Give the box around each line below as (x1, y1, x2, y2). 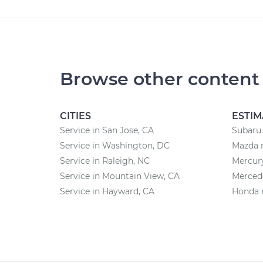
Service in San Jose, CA (60, 125, 154, 136)
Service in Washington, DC (60, 140, 170, 151)
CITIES (60, 110, 91, 122)
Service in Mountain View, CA (60, 171, 180, 181)
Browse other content (60, 68, 259, 90)
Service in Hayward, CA (60, 186, 154, 197)
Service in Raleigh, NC (60, 156, 150, 166)
